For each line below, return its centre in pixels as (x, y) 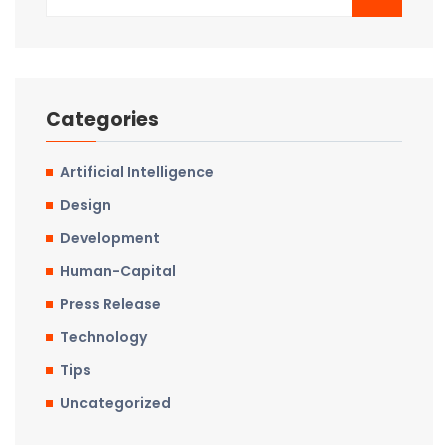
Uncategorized (115, 403)
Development (110, 238)
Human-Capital (118, 271)
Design (85, 205)
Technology (103, 337)
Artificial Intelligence (137, 172)
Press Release (110, 304)
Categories (102, 120)
